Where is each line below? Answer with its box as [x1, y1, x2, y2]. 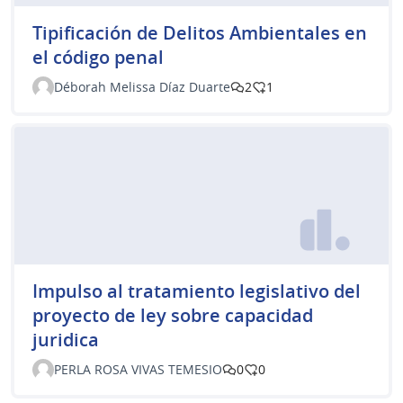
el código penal [32, 44, 164, 69]
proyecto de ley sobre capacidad [32, 303, 313, 328]
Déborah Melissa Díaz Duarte [54, 77, 230, 95]
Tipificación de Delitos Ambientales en [32, 20, 367, 45]
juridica [32, 327, 99, 353]
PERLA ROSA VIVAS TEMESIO [54, 361, 222, 379]
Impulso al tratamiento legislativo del [32, 279, 361, 304]
